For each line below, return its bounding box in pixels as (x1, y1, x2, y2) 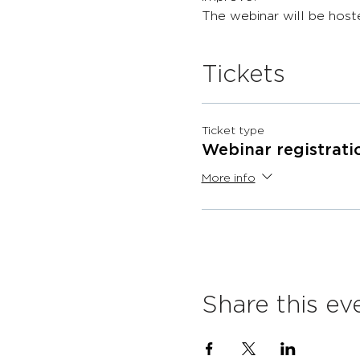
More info (201, 173, 256, 185)
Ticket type (201, 125, 264, 137)
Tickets (201, 63, 285, 87)
